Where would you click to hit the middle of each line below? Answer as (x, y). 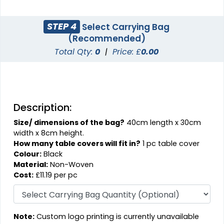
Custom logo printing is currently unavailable (117, 216)
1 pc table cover (170, 143)
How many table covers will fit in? (77, 143)
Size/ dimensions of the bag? (69, 122)
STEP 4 (62, 26)
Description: (43, 107)
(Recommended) (106, 38)
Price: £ (127, 51)
